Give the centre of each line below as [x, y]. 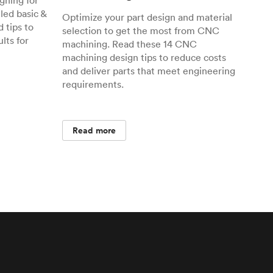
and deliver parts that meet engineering [149, 71]
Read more [94, 130]
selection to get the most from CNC [141, 30]
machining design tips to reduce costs [144, 57]
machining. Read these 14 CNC [129, 44]
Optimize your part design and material [147, 17]
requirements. [93, 84]
